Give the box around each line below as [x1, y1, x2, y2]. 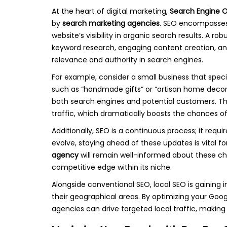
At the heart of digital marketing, [52, 6, 170, 16]
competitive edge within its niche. [52, 162, 172, 172]
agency [52, 150, 79, 160]
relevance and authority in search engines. [52, 55, 203, 65]
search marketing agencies [62, 18, 160, 28]
